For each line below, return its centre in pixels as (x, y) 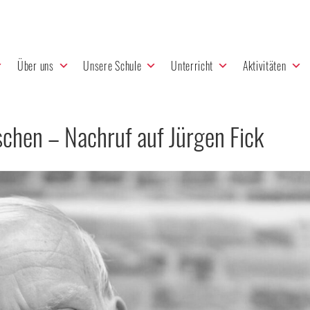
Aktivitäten (264, 66)
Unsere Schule (112, 66)
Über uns (36, 66)
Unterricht (192, 66)
